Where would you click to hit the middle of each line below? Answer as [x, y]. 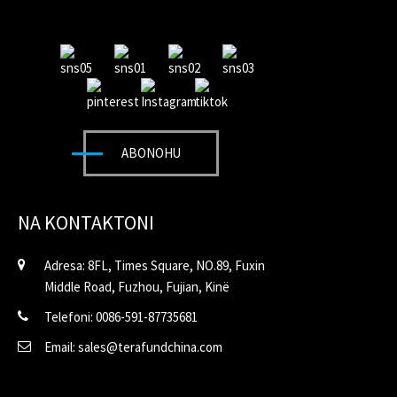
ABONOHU [151, 152]
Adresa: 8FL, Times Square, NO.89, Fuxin [155, 265]
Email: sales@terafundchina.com [133, 346]
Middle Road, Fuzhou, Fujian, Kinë [137, 286]
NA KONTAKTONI [86, 222]
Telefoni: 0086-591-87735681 [121, 316]
